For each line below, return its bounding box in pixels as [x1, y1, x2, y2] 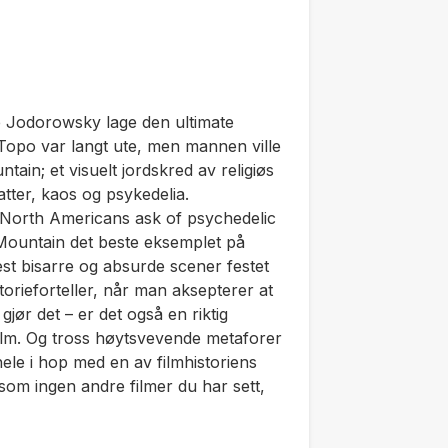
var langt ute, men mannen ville [36, 136, 281, 156]
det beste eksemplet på [65, 232, 245, 252]
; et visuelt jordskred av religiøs [41, 160, 274, 180]
